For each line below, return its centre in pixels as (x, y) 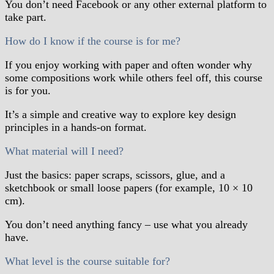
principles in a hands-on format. (76, 127)
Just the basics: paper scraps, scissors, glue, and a (115, 175)
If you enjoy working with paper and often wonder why (128, 65)
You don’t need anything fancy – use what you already (126, 224)
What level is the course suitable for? (87, 261)
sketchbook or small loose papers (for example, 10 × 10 (129, 187)
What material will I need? (64, 151)
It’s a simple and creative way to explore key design (120, 114)
